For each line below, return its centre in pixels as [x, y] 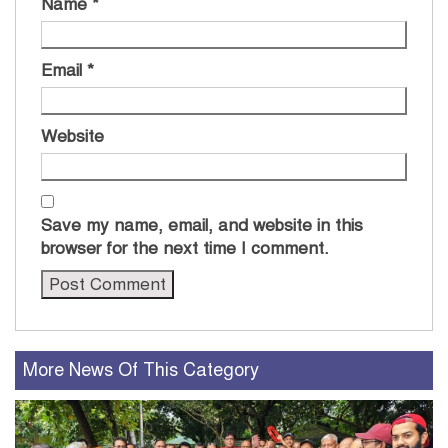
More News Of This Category [141, 369]
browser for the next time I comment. [185, 248]
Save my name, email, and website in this [202, 225]
